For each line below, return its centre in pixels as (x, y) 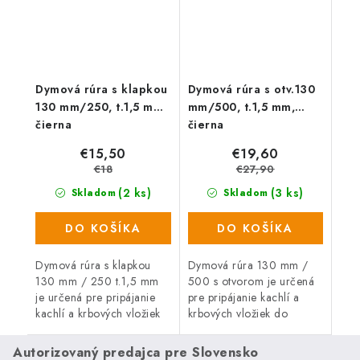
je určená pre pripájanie (95, 298)
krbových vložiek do (237, 314)
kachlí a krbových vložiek (98, 314)
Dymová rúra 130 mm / (248, 266)
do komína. (63, 330)
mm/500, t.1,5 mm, (241, 107)
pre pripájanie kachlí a (243, 298)
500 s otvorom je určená (251, 282)
